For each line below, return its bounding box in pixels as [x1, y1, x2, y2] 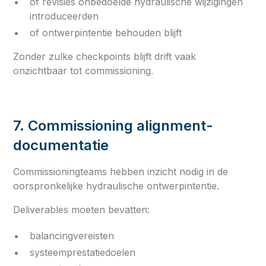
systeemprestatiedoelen [30, 246, 136, 258]
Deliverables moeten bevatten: [13, 203, 150, 216]
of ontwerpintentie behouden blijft [30, 26, 182, 39]
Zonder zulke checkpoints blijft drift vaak [13, 50, 197, 62]
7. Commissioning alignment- [13, 116, 214, 134]
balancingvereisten [30, 229, 115, 242]
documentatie [13, 136, 109, 154]
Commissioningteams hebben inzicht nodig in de [13, 165, 229, 178]
